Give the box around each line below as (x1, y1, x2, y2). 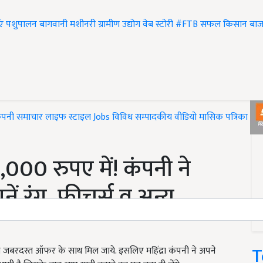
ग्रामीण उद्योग (98, 16, 140, 33)
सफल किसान (200, 16, 247, 33)
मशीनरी (70, 16, 98, 33)
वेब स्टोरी (143, 16, 173, 33)
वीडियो (174, 109, 197, 126)
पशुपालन (6, 16, 37, 33)
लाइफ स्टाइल (45, 109, 91, 126)
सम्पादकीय (135, 109, 172, 126)
